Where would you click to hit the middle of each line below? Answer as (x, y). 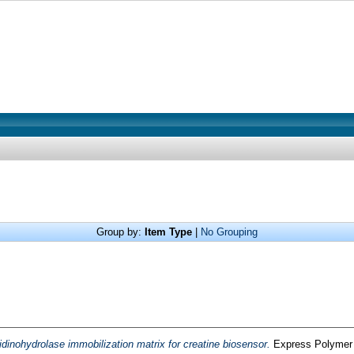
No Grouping (229, 232)
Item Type (168, 232)
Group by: (121, 232)
